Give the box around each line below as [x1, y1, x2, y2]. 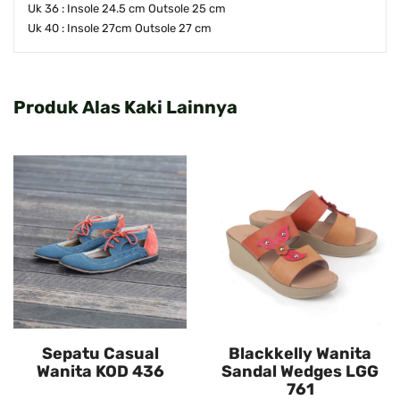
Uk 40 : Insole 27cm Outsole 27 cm [28, 21, 212, 36]
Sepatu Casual [41, 344, 159, 364]
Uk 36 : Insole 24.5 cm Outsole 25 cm [28, 2, 226, 16]
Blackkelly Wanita [229, 344, 371, 364]
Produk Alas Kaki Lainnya [13, 96, 237, 119]
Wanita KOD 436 [36, 362, 164, 382]
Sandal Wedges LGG [221, 362, 379, 382]
